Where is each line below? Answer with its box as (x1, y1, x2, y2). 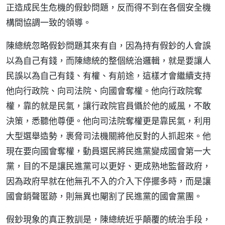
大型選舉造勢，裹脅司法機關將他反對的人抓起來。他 (6, 130, 211, 142)
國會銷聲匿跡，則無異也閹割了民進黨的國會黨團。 (6, 190, 202, 202)
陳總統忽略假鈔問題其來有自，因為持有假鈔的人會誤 (6, 40, 211, 51)
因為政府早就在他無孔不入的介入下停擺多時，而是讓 (6, 175, 211, 187)
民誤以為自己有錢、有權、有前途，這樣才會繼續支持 (6, 70, 211, 81)
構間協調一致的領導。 (6, 17, 91, 28)
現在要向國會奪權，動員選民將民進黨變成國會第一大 (6, 145, 211, 157)
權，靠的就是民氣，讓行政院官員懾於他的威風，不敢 (6, 100, 211, 111)
